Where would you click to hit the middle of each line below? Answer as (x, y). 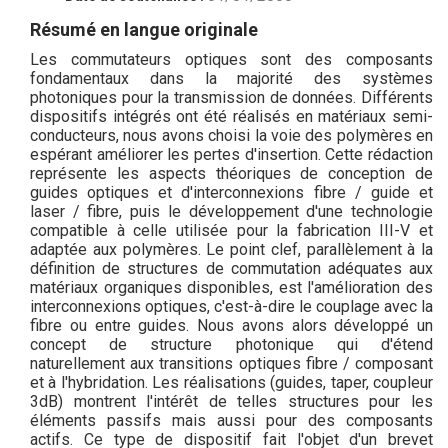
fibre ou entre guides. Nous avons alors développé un (231, 324)
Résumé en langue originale (144, 29)
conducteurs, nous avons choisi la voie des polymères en (231, 134)
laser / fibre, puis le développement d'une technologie (231, 210)
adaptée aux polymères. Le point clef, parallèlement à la (231, 248)
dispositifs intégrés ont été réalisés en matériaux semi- (231, 115)
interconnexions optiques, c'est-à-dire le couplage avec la (231, 305)
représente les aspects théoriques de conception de (231, 172)
